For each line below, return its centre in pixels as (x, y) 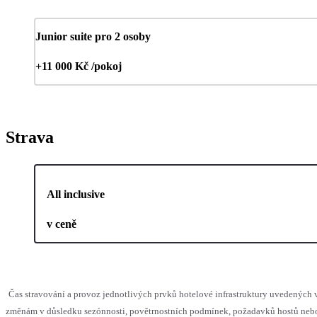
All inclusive (76, 195)
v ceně (62, 224)
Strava (30, 138)
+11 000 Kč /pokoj (79, 67)
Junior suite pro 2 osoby (93, 37)
